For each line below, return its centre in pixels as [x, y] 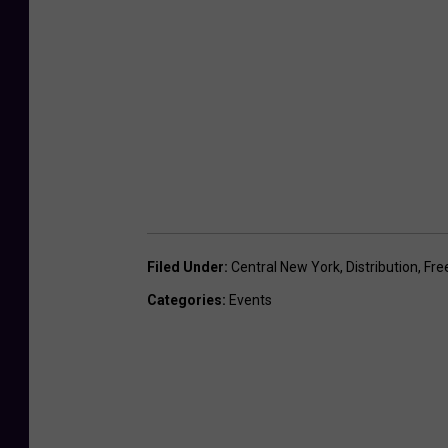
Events [250, 299]
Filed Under [185, 266]
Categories [184, 299]
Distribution [382, 266]
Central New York [285, 266]
